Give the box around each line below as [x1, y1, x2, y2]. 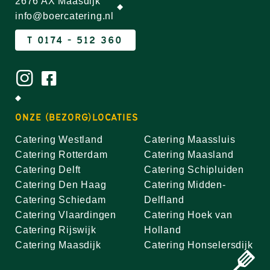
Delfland [144, 195, 184, 205]
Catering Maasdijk [15, 240, 101, 250]
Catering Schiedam [15, 195, 106, 205]
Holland [144, 225, 181, 235]
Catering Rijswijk [15, 225, 96, 235]
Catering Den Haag [15, 180, 107, 190]
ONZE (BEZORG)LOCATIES [15, 111, 139, 123]
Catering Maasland [144, 149, 234, 160]
